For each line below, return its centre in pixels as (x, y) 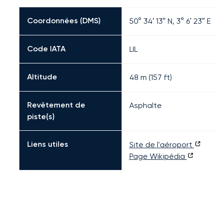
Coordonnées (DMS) (64, 21)
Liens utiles (48, 144)
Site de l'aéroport (162, 145)
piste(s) (41, 116)
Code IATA (46, 49)
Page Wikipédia (158, 156)
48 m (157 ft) (150, 77)
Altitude (42, 77)
